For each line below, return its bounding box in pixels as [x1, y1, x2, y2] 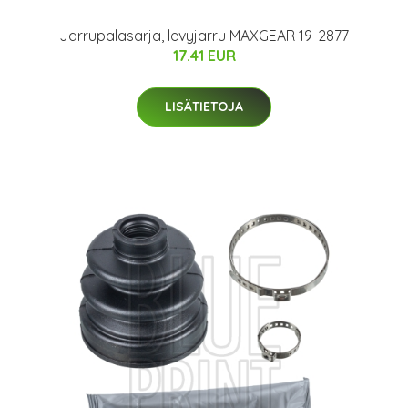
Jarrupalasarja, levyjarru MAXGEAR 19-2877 [59, 25, 349, 45]
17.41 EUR [172, 46, 236, 65]
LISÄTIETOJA [165, 97, 243, 115]
